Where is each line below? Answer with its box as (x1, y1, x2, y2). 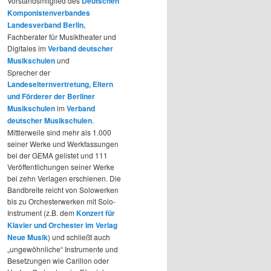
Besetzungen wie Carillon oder (7, 255, 109, 266)
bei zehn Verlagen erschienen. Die (7, 172, 121, 183)
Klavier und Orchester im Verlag (7, 219, 117, 230)
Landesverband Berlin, (7, 19, 85, 30)
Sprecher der (7, 67, 50, 77)
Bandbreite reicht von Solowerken (7, 184, 119, 195)
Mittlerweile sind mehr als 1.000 (7, 126, 111, 137)
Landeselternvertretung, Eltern (7, 78, 113, 90)
